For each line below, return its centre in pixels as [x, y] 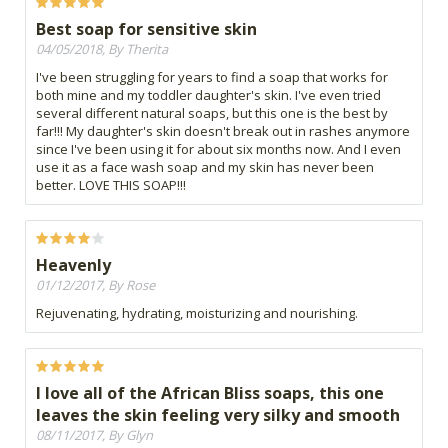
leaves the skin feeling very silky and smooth [218, 415]
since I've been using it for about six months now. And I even [218, 149]
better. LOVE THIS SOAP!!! [111, 185]
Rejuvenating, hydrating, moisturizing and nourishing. [197, 313]
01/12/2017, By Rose [95, 285]
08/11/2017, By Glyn [94, 435]
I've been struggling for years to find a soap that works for [212, 77]
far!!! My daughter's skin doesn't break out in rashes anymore [223, 131]
